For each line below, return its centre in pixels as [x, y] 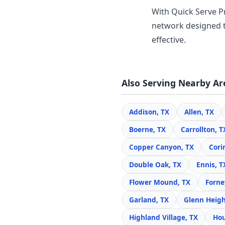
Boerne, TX [147, 129]
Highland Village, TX [163, 217]
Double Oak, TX [155, 164]
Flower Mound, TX [160, 182]
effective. [169, 40]
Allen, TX [199, 112]
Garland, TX [149, 200]
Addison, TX [149, 112]
